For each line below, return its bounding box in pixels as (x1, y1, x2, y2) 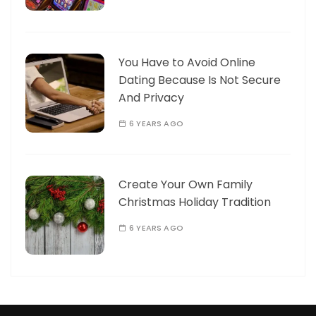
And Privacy (119, 89, 184, 106)
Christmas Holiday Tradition (119, 193, 271, 210)
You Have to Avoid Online (119, 54, 255, 71)
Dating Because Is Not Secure (119, 71, 281, 88)
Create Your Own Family (119, 176, 253, 193)
